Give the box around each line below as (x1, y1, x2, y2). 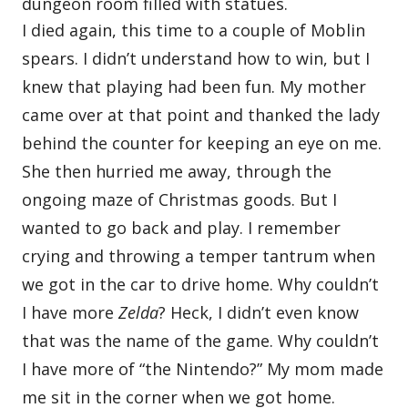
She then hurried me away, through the (22, 159, 332, 182)
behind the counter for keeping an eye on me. (22, 131, 382, 154)
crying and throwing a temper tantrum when (22, 244, 376, 267)
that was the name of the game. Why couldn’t (22, 329, 380, 352)
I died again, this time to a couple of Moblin (22, 18, 366, 41)
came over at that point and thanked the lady (22, 103, 381, 126)
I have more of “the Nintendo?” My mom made (22, 357, 384, 380)
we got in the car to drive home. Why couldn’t (22, 272, 380, 295)
